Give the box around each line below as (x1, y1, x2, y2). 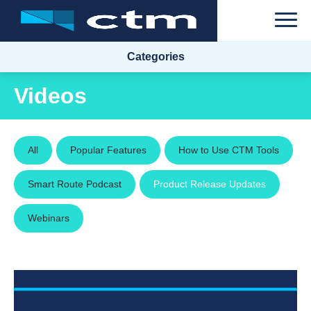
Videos (14, 83, 87, 108)
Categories (126, 51, 185, 62)
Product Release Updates (153, 178, 266, 190)
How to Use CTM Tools (178, 144, 279, 155)
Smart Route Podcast (28, 178, 121, 190)
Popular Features (70, 144, 146, 155)
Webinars (28, 212, 69, 224)
